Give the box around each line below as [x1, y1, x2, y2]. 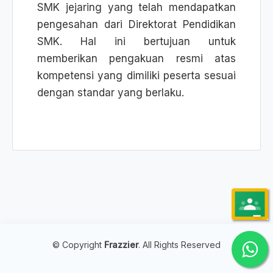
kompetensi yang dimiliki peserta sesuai [37, 69, 236, 82]
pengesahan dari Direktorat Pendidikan [37, 18, 236, 30]
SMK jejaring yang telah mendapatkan [37, 1, 236, 13]
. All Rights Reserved [138, 239, 221, 250]
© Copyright [52, 239, 104, 250]
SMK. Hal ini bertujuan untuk [37, 35, 236, 48]
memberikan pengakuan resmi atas [37, 52, 236, 65]
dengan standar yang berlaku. [37, 87, 184, 99]
